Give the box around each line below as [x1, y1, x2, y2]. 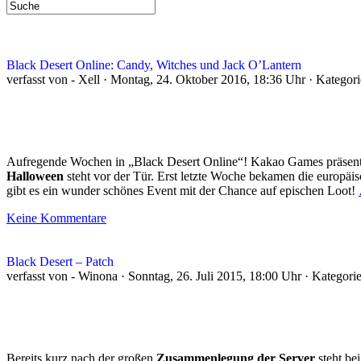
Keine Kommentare [6, 211, 106, 225]
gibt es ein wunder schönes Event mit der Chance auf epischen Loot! [6, 184, 359, 197]
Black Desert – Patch [6, 255, 114, 268]
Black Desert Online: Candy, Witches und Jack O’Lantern [6, 58, 301, 72]
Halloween [6, 169, 64, 183]
